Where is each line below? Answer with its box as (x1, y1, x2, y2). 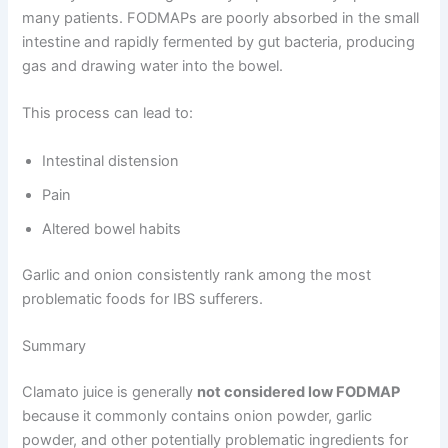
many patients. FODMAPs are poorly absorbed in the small (22, 9, 420, 28)
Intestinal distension (42, 151, 180, 170)
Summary (22, 336, 87, 355)
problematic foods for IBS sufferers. (22, 289, 264, 308)
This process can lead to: (22, 104, 194, 123)
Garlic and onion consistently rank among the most (22, 265, 372, 284)
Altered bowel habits (42, 219, 182, 238)
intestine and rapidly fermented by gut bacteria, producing (22, 33, 416, 52)
